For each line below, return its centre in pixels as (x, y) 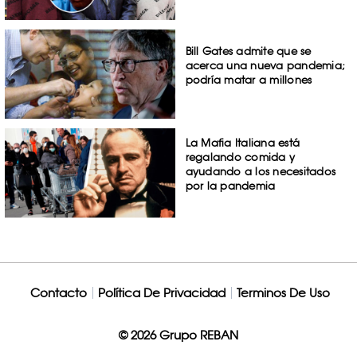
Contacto (58, 292)
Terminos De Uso (283, 292)
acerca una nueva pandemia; (265, 66)
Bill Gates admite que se (248, 51)
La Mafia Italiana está (243, 142)
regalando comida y (240, 157)
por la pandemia (230, 185)
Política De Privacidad (161, 292)
